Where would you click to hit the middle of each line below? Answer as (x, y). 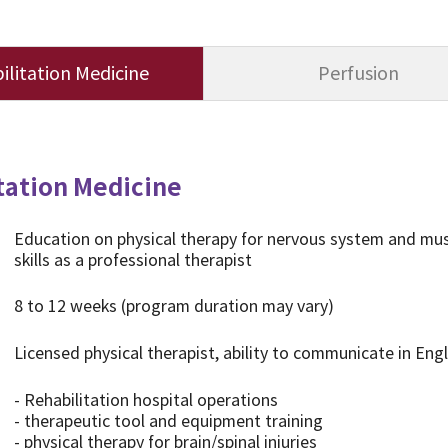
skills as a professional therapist (133, 260)
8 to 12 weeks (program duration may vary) (174, 306)
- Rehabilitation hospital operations (146, 400)
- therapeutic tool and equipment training (168, 421)
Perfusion (358, 73)
